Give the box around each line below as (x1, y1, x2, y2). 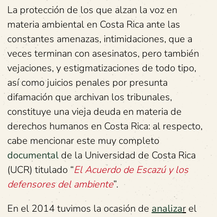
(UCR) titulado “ (7, 163, 74, 176)
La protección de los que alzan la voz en (7, 3, 177, 16)
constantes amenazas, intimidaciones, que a (7, 32, 192, 46)
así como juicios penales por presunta (7, 76, 168, 89)
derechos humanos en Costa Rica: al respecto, (7, 120, 202, 133)
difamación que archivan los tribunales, (7, 91, 172, 104)
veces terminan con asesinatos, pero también (7, 47, 199, 60)
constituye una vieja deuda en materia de (7, 105, 182, 118)
